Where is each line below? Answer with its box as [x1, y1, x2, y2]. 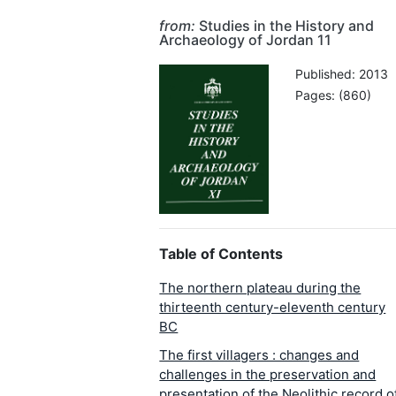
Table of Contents [159, 245, 284, 263]
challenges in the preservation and [159, 366, 377, 384]
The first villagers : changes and [159, 346, 360, 364]
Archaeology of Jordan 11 [159, 31, 332, 49]
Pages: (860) [294, 88, 371, 103]
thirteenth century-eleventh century [159, 299, 386, 316]
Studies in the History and [195, 17, 375, 34]
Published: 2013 [294, 66, 388, 81]
